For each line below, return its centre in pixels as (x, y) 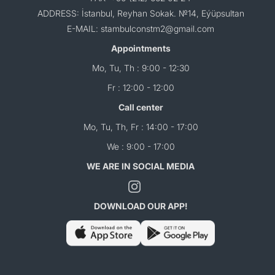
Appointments (141, 48)
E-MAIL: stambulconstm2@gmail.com (141, 29)
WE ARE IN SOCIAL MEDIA (141, 166)
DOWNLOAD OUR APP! (141, 206)
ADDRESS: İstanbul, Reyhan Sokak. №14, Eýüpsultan (141, 13)
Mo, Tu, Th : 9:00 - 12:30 (141, 68)
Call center (141, 107)
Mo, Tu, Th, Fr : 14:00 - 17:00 (141, 127)
